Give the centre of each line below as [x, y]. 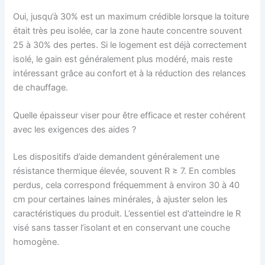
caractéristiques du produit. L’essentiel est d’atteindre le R [127, 214]
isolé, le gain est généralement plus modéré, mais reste [123, 59]
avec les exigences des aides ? [75, 130]
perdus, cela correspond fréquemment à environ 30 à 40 [127, 185]
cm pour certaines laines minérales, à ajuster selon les [121, 200]
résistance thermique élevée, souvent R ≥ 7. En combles [125, 171]
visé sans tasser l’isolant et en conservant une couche [122, 228]
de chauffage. [41, 88]
